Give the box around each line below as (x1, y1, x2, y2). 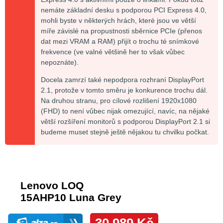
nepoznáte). (41, 58, 79, 67)
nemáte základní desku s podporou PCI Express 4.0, (41, 6, 207, 14)
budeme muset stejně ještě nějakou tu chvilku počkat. (41, 128, 209, 136)
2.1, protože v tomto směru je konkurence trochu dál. (41, 86, 208, 95)
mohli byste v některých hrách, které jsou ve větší (41, 16, 196, 25)
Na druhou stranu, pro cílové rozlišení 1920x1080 (41, 97, 197, 105)
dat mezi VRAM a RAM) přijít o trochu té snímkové (41, 37, 199, 46)
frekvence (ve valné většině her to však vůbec (41, 48, 185, 56)
